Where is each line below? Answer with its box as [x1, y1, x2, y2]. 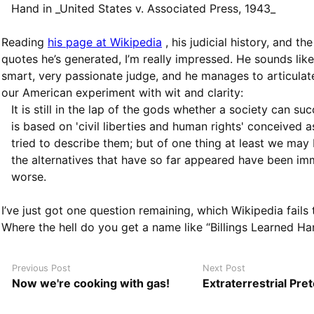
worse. [11, 170, 46, 184]
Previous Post [12, 263, 71, 273]
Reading [1, 35, 48, 49]
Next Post [203, 263, 245, 273]
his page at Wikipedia [48, 35, 162, 49]
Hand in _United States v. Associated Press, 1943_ [11, 1, 275, 15]
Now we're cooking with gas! [12, 276, 170, 290]
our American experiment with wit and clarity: [1, 86, 243, 100]
